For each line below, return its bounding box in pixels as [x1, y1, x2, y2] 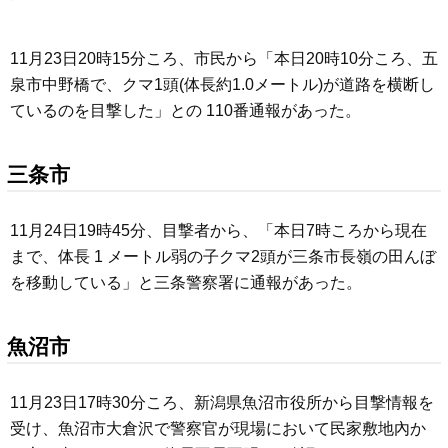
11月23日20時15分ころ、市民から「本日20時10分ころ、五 [10, 50, 438, 68]
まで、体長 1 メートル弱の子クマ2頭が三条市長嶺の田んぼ [10, 248, 436, 266]
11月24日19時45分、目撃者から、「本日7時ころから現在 [10, 222, 427, 240]
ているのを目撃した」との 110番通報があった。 [10, 102, 361, 120]
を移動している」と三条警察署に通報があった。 [10, 274, 362, 292]
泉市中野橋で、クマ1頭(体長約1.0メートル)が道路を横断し [10, 76, 435, 94]
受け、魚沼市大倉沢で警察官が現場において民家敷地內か [10, 419, 426, 437]
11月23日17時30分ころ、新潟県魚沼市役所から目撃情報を [10, 393, 434, 411]
